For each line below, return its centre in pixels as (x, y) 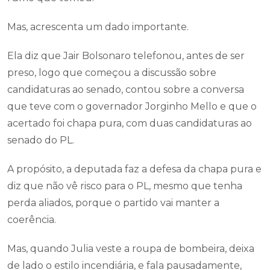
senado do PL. (41, 140)
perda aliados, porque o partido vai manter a (113, 203)
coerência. (32, 220)
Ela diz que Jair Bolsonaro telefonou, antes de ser (126, 56)
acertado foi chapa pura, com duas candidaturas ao (130, 123)
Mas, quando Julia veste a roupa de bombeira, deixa (131, 249)
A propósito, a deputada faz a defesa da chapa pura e (134, 169)
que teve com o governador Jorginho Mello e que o (132, 106)
